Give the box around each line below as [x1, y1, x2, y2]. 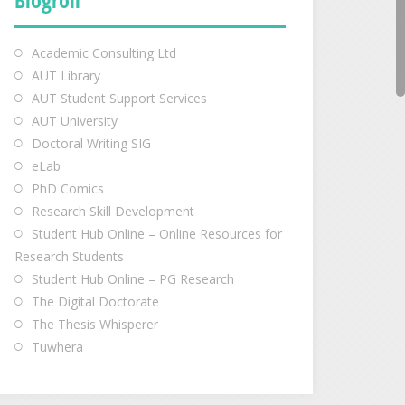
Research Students [14, 248, 124, 265]
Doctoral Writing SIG [32, 135, 151, 152]
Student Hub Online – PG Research [32, 270, 234, 287]
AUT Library [32, 67, 100, 84]
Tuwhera [32, 338, 83, 355]
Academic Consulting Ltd [32, 44, 176, 61]
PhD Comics [32, 180, 104, 197]
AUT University [32, 112, 118, 129]
